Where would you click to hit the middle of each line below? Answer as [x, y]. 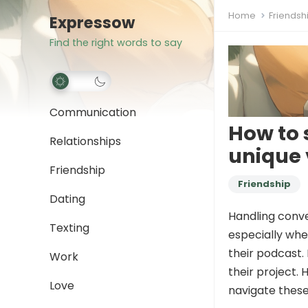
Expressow [92, 23]
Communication [93, 112]
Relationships [85, 141]
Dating [67, 199]
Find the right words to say [116, 43]
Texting [69, 228]
